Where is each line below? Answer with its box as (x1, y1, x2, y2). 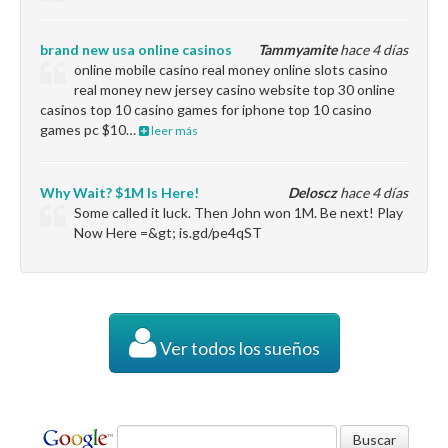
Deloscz (288, 184, 337, 201)
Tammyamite (258, 41, 337, 58)
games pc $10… (40, 121, 139, 138)
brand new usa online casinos (40, 41, 232, 58)
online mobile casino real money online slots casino (74, 61, 389, 78)
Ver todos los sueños (156, 338, 320, 359)
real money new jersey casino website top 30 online (74, 81, 396, 98)
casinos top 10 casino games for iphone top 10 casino (40, 101, 372, 118)
